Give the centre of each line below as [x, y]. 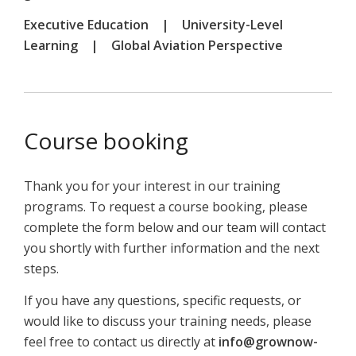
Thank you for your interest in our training [152, 186]
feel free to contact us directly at [121, 341]
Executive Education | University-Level [153, 24]
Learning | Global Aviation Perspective [153, 45]
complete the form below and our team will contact [175, 227]
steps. [41, 268]
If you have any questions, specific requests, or [163, 300]
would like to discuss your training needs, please [168, 321]
